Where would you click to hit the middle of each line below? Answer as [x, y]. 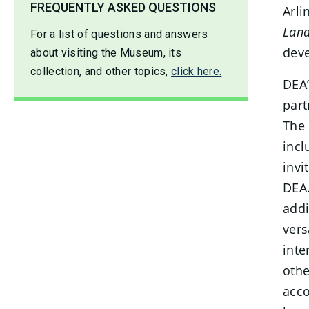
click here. [197, 71]
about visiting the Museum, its [106, 53]
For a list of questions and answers [119, 34]
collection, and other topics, [101, 71]
